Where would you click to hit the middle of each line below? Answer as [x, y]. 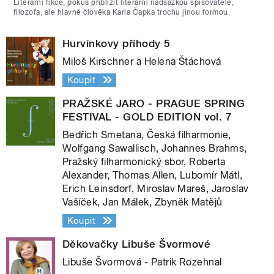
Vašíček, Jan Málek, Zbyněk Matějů [143, 202]
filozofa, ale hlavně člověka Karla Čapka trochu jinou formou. [122, 12]
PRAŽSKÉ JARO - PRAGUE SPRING [154, 103]
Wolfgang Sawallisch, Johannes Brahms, [155, 148]
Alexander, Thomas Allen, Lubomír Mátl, [153, 175]
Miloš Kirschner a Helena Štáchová [142, 61]
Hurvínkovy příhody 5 [117, 43]
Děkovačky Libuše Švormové [136, 244]
